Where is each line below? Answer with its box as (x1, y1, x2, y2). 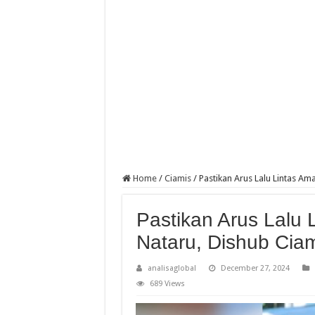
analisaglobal (147, 264, 196, 274)
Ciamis (164, 173, 191, 184)
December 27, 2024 (220, 264, 290, 274)
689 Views (149, 279, 185, 289)
